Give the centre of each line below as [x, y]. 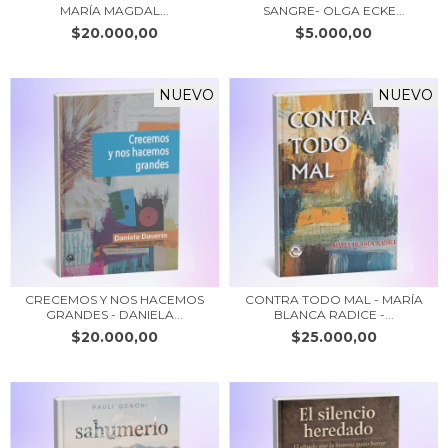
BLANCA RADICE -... [333, 314]
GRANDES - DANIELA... [114, 314]
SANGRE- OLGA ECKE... [333, 10]
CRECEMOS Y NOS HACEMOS [114, 299]
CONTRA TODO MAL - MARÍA [333, 299]
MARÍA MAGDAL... [114, 10]
